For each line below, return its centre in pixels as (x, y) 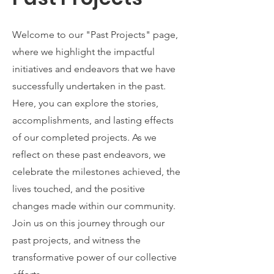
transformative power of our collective (94, 257)
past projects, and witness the (76, 240)
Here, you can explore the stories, (85, 103)
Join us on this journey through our (88, 223)
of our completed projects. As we (84, 137)
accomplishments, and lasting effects (93, 120)
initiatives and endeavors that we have (94, 69)
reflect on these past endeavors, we (89, 154)
